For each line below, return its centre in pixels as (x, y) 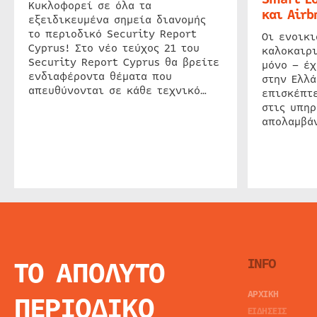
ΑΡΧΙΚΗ (263, 294)
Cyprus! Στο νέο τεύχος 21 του (114, 48)
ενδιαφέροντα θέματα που (100, 76)
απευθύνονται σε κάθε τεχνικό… (117, 90)
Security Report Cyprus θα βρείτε (124, 62)
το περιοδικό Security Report (113, 34)
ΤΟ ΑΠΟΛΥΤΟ (90, 273)
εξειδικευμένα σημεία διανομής (117, 19)
